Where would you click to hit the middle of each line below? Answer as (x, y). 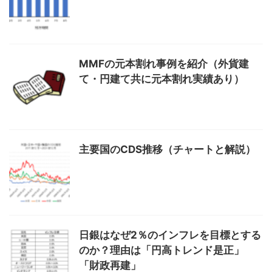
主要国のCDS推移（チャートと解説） (167, 149)
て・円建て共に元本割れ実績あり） (161, 79)
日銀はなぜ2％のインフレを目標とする (170, 235)
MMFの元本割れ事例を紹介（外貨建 (164, 63)
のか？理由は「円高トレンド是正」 (161, 250)
